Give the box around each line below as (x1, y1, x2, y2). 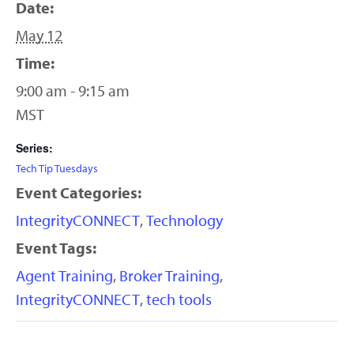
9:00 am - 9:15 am (16, 81, 130, 101)
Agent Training (16, 265, 113, 286)
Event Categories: (16, 183, 141, 203)
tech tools (146, 289, 212, 310)
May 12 (16, 25, 62, 46)
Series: (16, 140, 53, 156)
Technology (146, 210, 223, 231)
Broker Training (119, 265, 220, 286)
